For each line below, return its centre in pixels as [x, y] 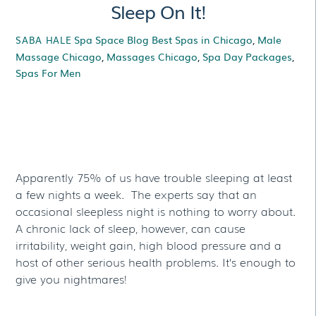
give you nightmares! [71, 279]
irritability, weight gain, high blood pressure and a [149, 245]
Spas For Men [49, 72]
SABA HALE [44, 39]
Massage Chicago [59, 56]
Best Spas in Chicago [202, 39]
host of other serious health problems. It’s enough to [156, 262]
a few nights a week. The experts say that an [136, 194]
